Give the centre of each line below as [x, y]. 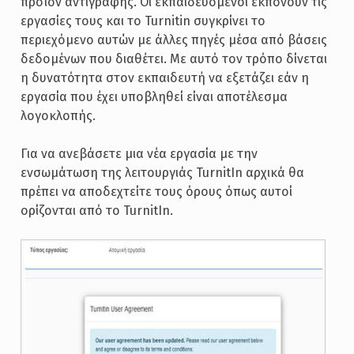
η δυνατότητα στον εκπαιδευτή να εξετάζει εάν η [164, 78]
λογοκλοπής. [58, 116]
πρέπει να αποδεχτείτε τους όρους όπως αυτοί [156, 192]
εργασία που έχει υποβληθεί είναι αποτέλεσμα [154, 97]
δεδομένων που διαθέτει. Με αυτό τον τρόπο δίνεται [173, 59]
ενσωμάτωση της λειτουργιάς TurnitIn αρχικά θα [162, 173]
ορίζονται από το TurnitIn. [96, 211]
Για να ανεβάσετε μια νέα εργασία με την [139, 154]
